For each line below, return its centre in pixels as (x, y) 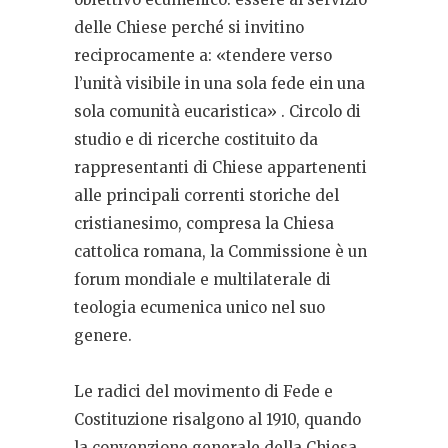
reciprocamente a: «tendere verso (203, 56)
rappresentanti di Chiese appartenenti (220, 168)
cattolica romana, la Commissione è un (220, 252)
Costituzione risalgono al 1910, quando (217, 420)
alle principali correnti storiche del (206, 196)
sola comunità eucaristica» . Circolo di (217, 112)
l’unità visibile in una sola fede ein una (219, 84)
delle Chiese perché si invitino (189, 28)
